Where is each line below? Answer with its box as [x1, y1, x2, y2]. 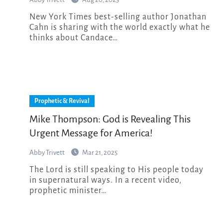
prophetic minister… [29, 186, 107, 195]
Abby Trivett [29, 148, 66, 156]
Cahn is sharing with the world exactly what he [29, 22, 210, 32]
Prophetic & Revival [34, 97, 90, 105]
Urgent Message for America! [29, 127, 153, 138]
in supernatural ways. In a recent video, [29, 175, 182, 185]
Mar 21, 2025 [82, 148, 117, 156]
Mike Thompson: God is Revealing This [29, 113, 191, 124]
